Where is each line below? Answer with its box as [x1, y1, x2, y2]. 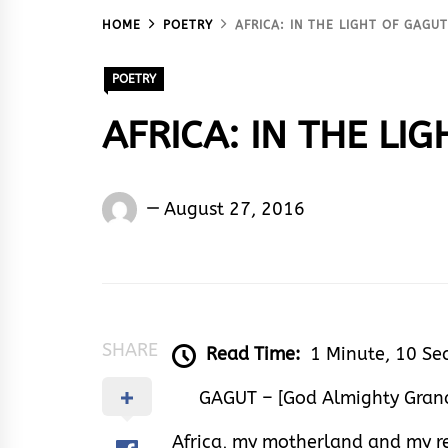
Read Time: [206, 343, 300, 366]
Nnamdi [142, 193, 209, 216]
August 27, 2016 [164, 197, 305, 220]
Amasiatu [142, 222, 223, 245]
